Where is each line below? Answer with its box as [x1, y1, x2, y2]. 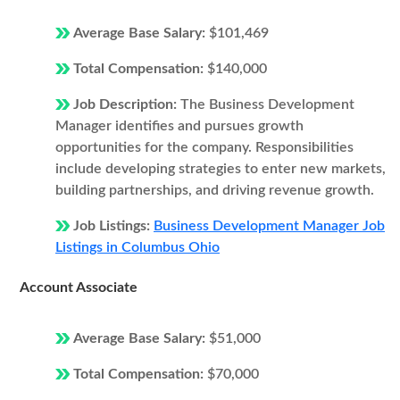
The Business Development [180, 97, 354, 112]
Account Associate [20, 280, 137, 295]
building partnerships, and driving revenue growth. [55, 183, 374, 197]
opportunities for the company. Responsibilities [55, 140, 354, 154]
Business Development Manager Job [154, 219, 385, 233]
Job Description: [73, 97, 180, 112]
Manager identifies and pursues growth [55, 119, 304, 133]
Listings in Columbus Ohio [55, 240, 220, 254]
